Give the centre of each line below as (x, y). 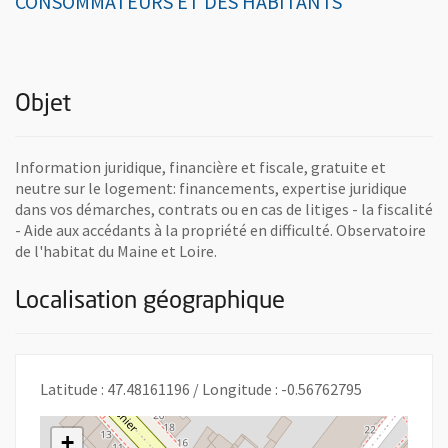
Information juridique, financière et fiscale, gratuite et (200, 166)
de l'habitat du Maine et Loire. (116, 250)
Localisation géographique (150, 301)
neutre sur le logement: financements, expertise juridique (211, 187)
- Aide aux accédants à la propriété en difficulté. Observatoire (220, 229)
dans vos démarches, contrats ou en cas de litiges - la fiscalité (224, 208)
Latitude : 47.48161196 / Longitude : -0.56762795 (201, 388)
